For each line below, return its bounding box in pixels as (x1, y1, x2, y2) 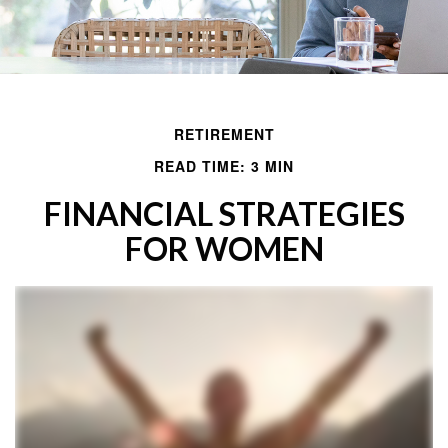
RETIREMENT (173, 124, 275, 144)
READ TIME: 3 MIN (154, 156, 294, 176)
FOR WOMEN (124, 229, 324, 268)
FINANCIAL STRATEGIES (43, 194, 405, 233)
